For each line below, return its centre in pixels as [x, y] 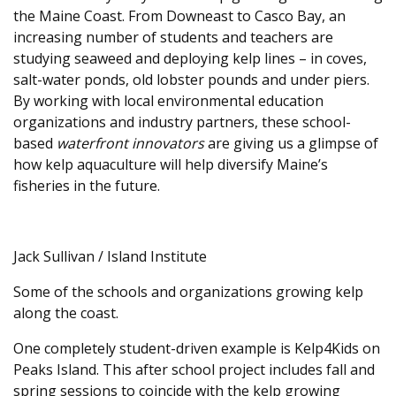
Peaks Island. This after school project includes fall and [194, 369]
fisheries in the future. [88, 186]
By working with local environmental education [168, 101]
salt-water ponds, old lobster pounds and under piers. [191, 80]
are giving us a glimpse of [291, 143]
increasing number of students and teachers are [173, 37]
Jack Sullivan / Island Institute [110, 256]
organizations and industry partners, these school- [182, 122]
